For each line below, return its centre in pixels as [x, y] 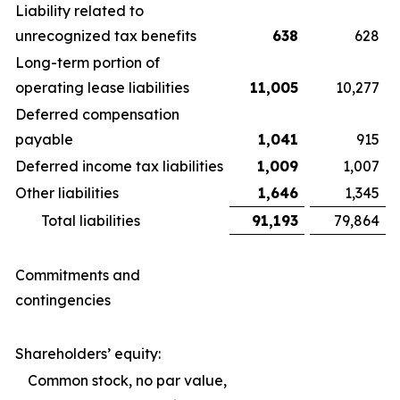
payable [44, 139]
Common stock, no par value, [127, 380]
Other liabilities [67, 193]
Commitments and [78, 275]
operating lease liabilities [102, 87]
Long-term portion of [87, 62]
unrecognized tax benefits [106, 36]
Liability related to [79, 11]
